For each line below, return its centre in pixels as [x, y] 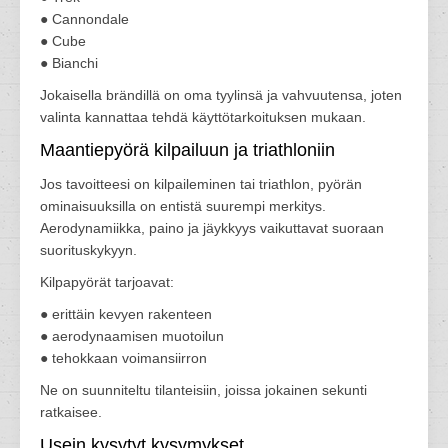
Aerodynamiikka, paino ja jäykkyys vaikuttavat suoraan [212, 228]
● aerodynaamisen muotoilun [132, 336]
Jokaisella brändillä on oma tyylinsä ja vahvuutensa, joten [221, 95]
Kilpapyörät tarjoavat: [107, 282]
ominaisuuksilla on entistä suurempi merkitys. [183, 206]
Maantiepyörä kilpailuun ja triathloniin [187, 150]
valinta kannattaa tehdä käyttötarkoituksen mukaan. [203, 117]
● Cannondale [84, 19]
